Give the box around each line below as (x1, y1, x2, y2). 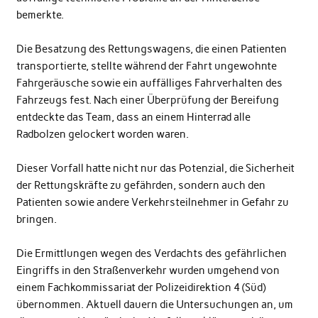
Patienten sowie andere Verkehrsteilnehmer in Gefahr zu (16, 196, 289, 209)
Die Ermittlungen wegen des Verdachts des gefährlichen (16, 247, 287, 261)
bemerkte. (16, 9, 64, 22)
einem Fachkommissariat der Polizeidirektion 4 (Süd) (16, 281, 265, 295)
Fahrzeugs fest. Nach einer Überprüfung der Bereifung (16, 94, 279, 107)
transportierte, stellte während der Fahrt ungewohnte (16, 60, 277, 73)
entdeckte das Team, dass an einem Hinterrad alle (16, 111, 251, 124)
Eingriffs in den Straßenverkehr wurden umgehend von (16, 264, 280, 278)
